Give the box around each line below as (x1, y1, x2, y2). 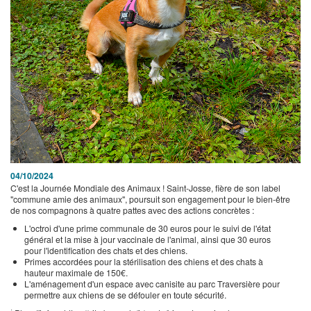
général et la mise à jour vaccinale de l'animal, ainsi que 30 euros (24, 233, 271, 245)
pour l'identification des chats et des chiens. (24, 244, 187, 256)
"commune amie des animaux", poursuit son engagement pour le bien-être (10, 193, 290, 205)
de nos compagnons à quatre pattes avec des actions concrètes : (10, 204, 254, 216)
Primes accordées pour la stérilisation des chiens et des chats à (24, 255, 263, 267)
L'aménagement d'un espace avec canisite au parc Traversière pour (24, 278, 280, 289)
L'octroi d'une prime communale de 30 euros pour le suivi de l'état (24, 222, 271, 234)
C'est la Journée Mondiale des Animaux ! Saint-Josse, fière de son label (10, 182, 280, 194)
